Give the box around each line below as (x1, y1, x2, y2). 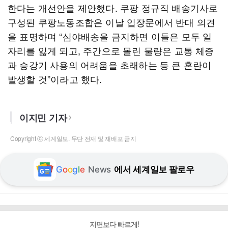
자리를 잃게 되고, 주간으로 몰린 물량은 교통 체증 (8, 44, 214, 57)
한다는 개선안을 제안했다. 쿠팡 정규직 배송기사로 (8, 1, 218, 14)
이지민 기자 (19, 111, 67, 124)
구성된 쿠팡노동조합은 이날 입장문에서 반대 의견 (8, 15, 216, 28)
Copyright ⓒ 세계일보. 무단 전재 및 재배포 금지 (10, 134, 136, 142)
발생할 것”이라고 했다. (8, 72, 102, 85)
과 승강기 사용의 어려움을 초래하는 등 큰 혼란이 (8, 58, 212, 71)
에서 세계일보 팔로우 (114, 164, 194, 175)
